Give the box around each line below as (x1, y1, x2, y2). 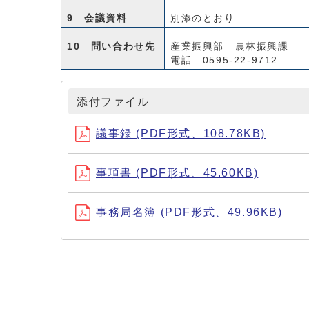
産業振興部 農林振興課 (170, 41, 289, 52)
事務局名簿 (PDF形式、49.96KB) (96, 206, 283, 218)
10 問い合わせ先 (67, 41, 156, 52)
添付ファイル (77, 96, 150, 108)
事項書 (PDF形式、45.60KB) (96, 167, 259, 179)
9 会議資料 (67, 13, 128, 23)
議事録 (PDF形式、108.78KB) (96, 128, 266, 139)
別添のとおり (170, 13, 235, 23)
